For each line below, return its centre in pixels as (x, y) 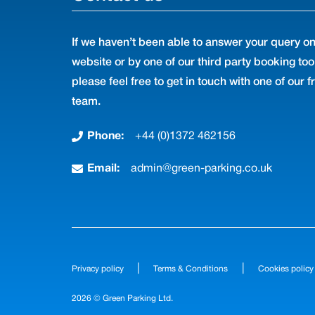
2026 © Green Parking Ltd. (122, 298)
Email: (104, 169)
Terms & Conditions (191, 269)
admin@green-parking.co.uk (202, 169)
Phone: (106, 136)
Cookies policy (285, 269)
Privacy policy (98, 269)
